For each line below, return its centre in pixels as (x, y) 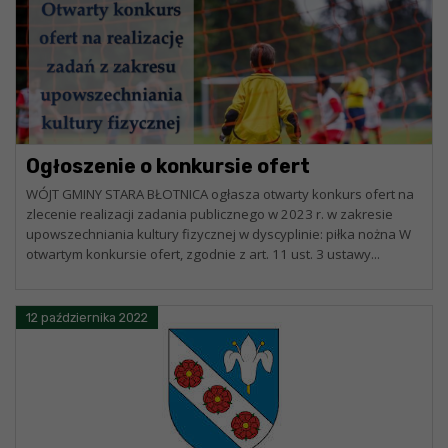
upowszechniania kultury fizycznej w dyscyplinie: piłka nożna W (218, 234)
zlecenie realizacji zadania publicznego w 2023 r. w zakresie (209, 214)
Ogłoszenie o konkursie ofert (168, 166)
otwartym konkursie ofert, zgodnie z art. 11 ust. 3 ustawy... (203, 254)
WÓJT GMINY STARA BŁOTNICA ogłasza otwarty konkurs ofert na (220, 194)
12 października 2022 (87, 317)
